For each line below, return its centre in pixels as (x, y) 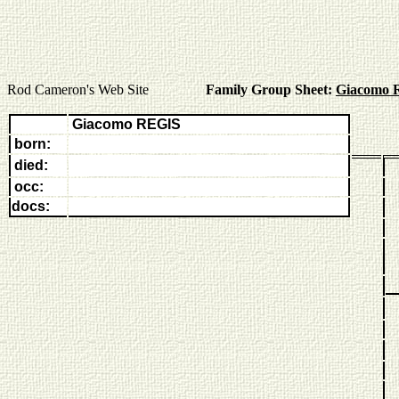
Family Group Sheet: (271, 90)
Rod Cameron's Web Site (106, 90)
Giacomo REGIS (126, 124)
